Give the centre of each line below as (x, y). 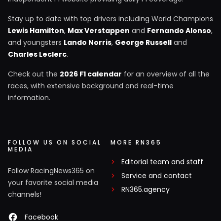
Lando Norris (88, 43)
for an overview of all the (166, 74)
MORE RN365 (136, 143)
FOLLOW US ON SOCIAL (55, 143)
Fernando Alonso (179, 31)
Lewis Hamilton (36, 31)
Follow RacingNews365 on (51, 171)
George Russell (143, 43)
